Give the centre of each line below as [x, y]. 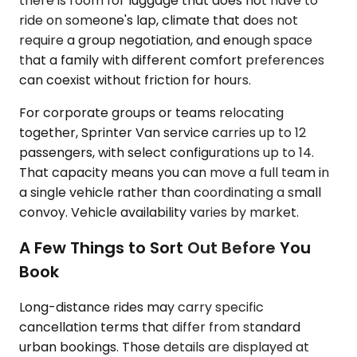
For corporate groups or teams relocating [151, 113]
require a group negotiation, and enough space [166, 41]
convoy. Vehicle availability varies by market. [159, 213]
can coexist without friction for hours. [135, 80]
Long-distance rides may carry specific [141, 307]
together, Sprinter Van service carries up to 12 [163, 133]
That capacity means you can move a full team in [174, 173]
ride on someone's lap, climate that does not [159, 21]
